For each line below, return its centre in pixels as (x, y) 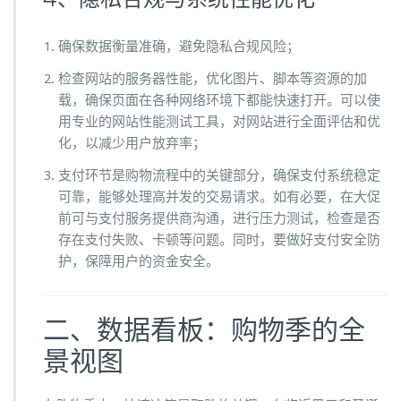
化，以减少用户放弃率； (132, 143)
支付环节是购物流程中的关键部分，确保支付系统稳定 (219, 175)
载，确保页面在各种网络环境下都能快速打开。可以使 (219, 100)
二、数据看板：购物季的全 (204, 330)
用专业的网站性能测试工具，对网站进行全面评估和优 (219, 122)
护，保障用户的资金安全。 (139, 261)
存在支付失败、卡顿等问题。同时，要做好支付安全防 (219, 240)
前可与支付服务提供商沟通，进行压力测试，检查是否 (219, 218)
